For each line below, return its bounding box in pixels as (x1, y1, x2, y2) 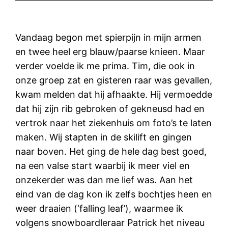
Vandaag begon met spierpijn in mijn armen (15, 32, 202, 43)
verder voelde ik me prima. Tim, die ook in (15, 60, 195, 71)
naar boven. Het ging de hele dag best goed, (15, 146, 207, 157)
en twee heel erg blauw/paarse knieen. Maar (15, 46, 206, 57)
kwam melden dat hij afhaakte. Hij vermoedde (15, 89, 213, 100)
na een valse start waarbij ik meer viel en (15, 160, 190, 171)
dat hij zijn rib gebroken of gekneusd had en (15, 103, 205, 114)
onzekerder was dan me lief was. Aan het (15, 174, 193, 185)
